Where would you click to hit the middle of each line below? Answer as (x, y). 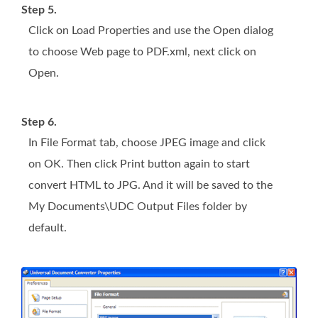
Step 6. (39, 122)
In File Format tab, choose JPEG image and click (147, 143)
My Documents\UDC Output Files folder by (138, 207)
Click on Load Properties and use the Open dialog (151, 31)
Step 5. (39, 10)
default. (48, 228)
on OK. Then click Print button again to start (139, 164)
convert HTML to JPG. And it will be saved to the (150, 186)
